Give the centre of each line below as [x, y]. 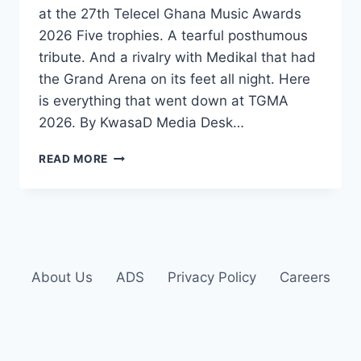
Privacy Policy [212, 278]
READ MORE [74, 159]
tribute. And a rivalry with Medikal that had [177, 58]
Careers [305, 278]
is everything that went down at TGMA [164, 101]
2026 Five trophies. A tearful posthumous [173, 36]
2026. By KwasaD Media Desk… [141, 123]
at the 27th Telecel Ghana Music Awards [170, 14]
